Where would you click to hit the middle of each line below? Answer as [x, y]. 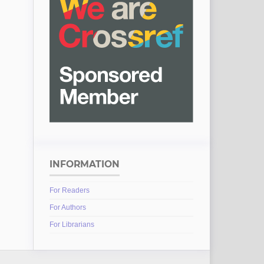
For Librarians [72, 225]
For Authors [67, 208]
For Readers [69, 190]
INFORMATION [84, 164]
